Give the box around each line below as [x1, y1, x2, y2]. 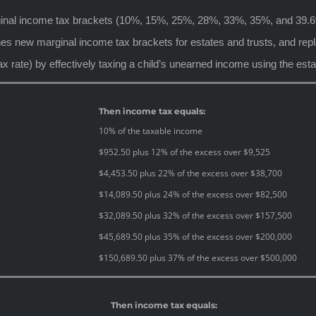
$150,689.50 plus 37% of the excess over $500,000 [99, 251, 297, 264]
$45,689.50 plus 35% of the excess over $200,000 [99, 230, 292, 243]
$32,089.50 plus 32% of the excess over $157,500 [99, 209, 292, 221]
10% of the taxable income [99, 124, 202, 137]
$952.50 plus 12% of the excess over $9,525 [99, 145, 270, 158]
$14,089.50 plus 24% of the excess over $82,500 [99, 188, 287, 200]
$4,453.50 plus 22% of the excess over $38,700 [99, 166, 282, 179]
